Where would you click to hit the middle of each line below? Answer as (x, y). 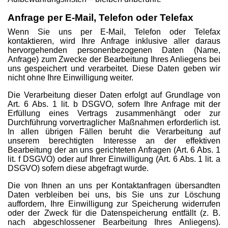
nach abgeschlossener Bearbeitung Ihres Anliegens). (114, 222)
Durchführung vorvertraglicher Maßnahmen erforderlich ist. (114, 122)
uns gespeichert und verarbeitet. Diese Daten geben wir (114, 68)
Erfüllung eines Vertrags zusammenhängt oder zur (114, 113)
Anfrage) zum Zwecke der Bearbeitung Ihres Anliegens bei (114, 59)
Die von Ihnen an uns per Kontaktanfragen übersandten (114, 186)
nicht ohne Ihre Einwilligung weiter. (70, 78)
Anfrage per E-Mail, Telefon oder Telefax (101, 18)
